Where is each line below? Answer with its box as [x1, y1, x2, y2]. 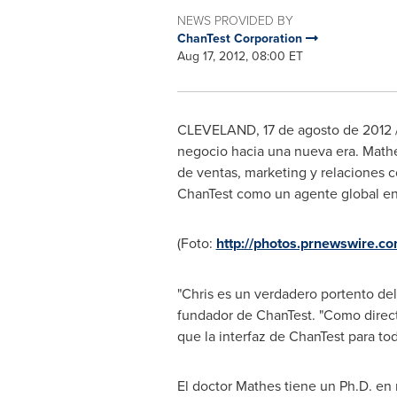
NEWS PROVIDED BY [176, 11, 293, 28]
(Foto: [176, 232, 216, 253]
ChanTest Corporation [176, 28, 306, 47]
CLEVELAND [176, 119, 256, 139]
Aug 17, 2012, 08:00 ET [176, 46, 303, 65]
